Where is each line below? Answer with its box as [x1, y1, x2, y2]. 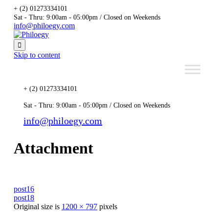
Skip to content [14, 51, 60, 59]
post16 [14, 184, 34, 193]
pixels [97, 202, 117, 211]
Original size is [14, 202, 62, 211]
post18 [14, 193, 34, 202]
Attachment [14, 139, 93, 157]
